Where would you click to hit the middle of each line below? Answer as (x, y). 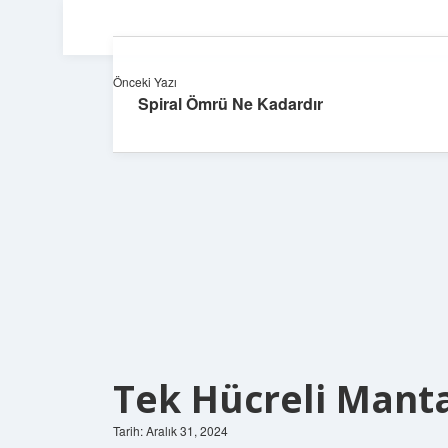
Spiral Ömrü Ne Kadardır (230, 103)
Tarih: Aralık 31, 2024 (170, 430)
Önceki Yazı (145, 81)
